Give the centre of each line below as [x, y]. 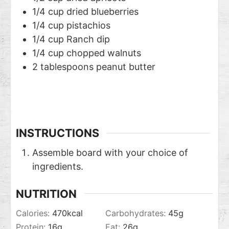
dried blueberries [102, 12]
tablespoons [67, 67]
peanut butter [126, 67]
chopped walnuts [104, 53]
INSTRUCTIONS [58, 133]
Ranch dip [88, 39]
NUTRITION [46, 193]
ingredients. [58, 166]
